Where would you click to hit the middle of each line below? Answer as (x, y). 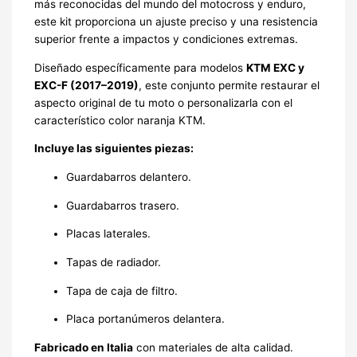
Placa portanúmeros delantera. (145, 319)
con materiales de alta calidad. (213, 348)
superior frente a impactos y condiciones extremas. (166, 39)
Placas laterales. (108, 234)
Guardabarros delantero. (128, 177)
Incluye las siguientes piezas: (114, 149)
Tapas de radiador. (113, 263)
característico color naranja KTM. (120, 120)
